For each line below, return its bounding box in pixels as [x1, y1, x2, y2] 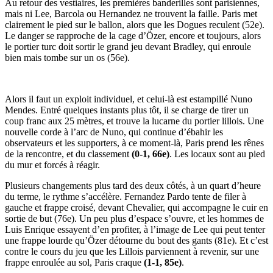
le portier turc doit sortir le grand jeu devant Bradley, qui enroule [5, 41, 251, 52]
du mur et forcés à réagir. [5, 159, 100, 170]
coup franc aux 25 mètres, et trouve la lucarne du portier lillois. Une [5, 115, 264, 126]
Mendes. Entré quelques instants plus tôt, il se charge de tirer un [5, 104, 249, 115]
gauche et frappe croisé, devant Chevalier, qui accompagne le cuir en [5, 202, 268, 213]
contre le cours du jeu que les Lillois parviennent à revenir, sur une [5, 246, 259, 257]
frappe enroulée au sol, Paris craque [5, 257, 144, 268]
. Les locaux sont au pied [169, 148, 265, 159]
